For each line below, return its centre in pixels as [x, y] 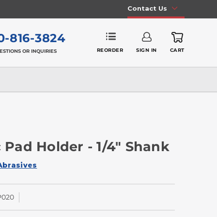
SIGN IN [147, 50]
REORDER [110, 50]
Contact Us [147, 8]
